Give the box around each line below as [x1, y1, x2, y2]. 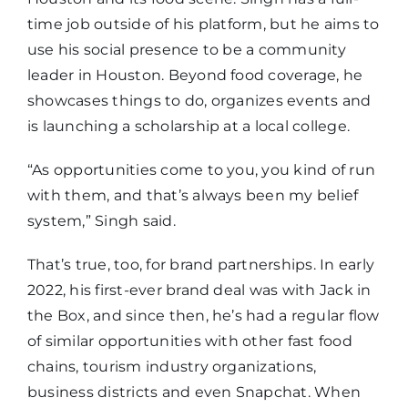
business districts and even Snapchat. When [26, 383, 362, 402]
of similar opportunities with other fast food [26, 332, 352, 351]
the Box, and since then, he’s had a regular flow [26, 307, 380, 325]
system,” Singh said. [26, 212, 176, 230]
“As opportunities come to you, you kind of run [26, 161, 376, 179]
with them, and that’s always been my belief [26, 187, 359, 205]
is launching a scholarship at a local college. [26, 117, 351, 136]
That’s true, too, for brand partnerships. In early [26, 256, 374, 274]
